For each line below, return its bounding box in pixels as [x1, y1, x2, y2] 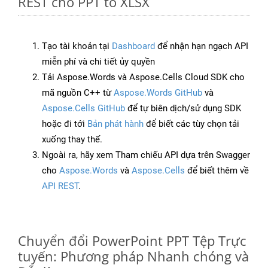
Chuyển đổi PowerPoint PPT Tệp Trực [18, 232, 246, 250]
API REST [42, 181, 78, 192]
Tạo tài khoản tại [42, 41, 112, 52]
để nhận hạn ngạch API [155, 41, 248, 52]
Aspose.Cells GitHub [42, 103, 125, 114]
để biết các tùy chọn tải [144, 118, 239, 130]
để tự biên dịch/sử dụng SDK [125, 103, 241, 114]
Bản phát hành [87, 118, 144, 130]
